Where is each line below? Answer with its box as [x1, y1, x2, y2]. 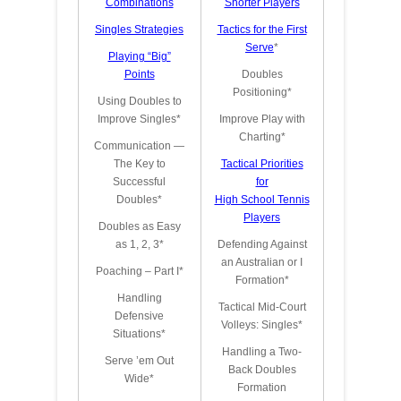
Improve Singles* [98, 113, 181, 125]
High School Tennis [214, 193, 310, 206]
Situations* [113, 328, 166, 340]
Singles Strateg [95, 23, 169, 36]
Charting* [238, 131, 286, 143]
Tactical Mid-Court [218, 301, 306, 313]
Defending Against [217, 238, 307, 251]
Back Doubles [227, 363, 296, 376]
